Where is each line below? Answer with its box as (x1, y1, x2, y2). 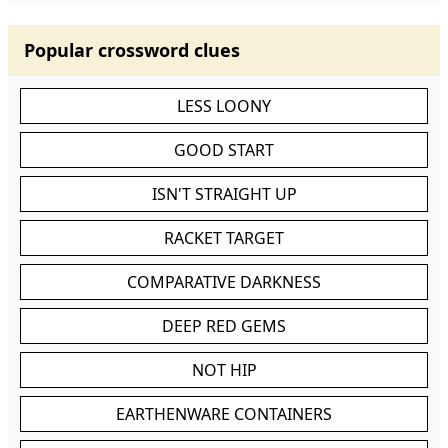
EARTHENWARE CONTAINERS (116, 403, 332, 425)
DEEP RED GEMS (162, 315, 286, 337)
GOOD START (174, 139, 274, 161)
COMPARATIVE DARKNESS (127, 271, 321, 293)
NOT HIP (191, 359, 257, 381)
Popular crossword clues (24, 38, 240, 62)
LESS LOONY (177, 95, 271, 117)
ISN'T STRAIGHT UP (151, 183, 297, 205)
